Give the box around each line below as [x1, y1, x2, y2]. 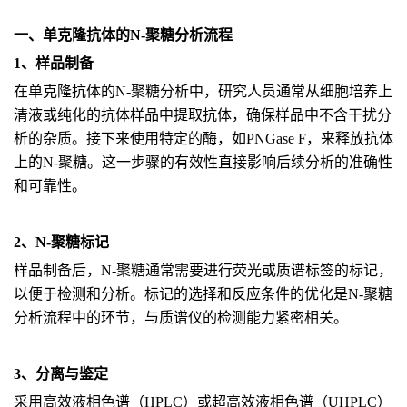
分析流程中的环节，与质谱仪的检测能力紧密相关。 [14, 310, 348, 325]
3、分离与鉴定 [14, 366, 108, 382]
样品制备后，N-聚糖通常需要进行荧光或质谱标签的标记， [14, 263, 392, 278]
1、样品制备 [14, 55, 94, 71]
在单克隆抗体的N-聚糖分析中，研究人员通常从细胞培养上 [14, 84, 392, 99]
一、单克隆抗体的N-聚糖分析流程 [14, 27, 233, 43]
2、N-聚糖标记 [14, 234, 109, 250]
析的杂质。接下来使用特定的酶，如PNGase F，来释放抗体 [14, 131, 393, 146]
